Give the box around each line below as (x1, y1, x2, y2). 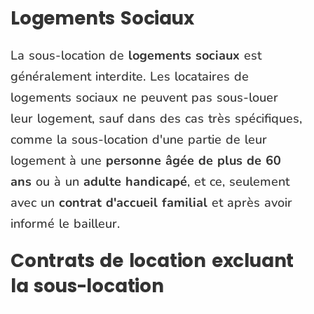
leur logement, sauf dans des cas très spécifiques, (11, 109, 302, 127)
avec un (11, 193, 59, 211)
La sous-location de (11, 46, 128, 64)
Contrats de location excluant (11, 247, 294, 273)
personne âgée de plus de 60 (102, 151, 281, 169)
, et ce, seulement (187, 172, 289, 190)
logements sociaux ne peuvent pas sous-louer (11, 88, 278, 106)
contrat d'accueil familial (59, 193, 207, 211)
